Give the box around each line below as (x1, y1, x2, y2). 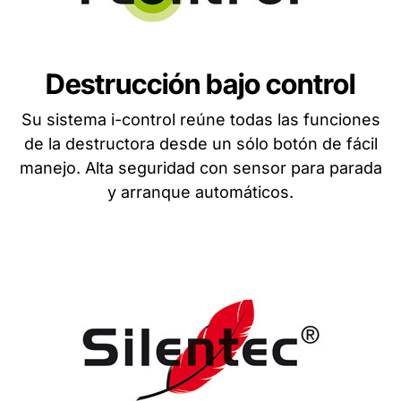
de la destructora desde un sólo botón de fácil (23, 134, 378, 154)
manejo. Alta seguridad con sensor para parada (19, 158, 382, 178)
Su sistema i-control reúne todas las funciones (21, 110, 380, 130)
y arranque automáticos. (107, 183, 294, 202)
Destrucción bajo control (46, 67, 355, 101)
